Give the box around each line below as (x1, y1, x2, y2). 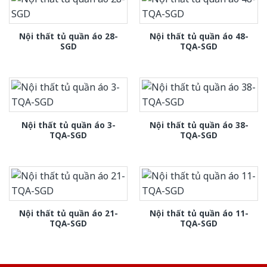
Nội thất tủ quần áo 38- (149, 119, 249, 131)
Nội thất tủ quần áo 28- (18, 30, 118, 42)
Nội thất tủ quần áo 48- (149, 30, 249, 42)
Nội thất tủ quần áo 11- (149, 207, 249, 219)
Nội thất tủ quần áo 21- (18, 207, 118, 219)
